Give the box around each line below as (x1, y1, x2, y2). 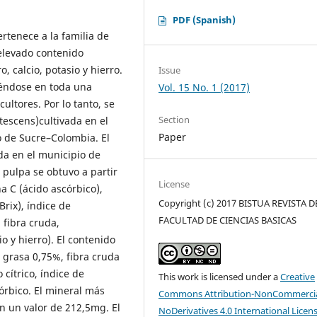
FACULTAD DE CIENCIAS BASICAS (158, 214, 297, 227)
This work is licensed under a (158, 270, 281, 284)
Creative (280, 270, 316, 284)
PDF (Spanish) (173, 13, 236, 27)
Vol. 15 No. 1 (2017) (158, 81, 250, 95)
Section (158, 113, 190, 127)
